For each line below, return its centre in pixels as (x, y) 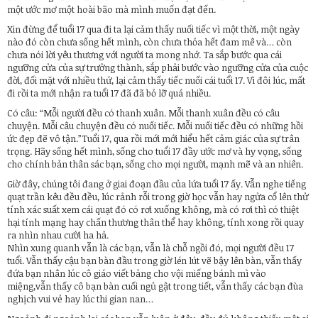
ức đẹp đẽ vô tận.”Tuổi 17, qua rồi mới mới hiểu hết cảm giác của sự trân (153, 138)
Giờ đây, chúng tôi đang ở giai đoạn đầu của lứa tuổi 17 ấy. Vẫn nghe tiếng (157, 183)
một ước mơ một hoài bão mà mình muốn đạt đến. (111, 9)
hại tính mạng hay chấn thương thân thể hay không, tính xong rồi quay (155, 222)
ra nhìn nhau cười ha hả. (58, 235)
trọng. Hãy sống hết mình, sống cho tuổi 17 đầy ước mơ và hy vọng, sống (154, 151)
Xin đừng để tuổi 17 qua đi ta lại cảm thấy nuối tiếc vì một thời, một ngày (153, 29)
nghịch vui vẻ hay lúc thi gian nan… (80, 298)
